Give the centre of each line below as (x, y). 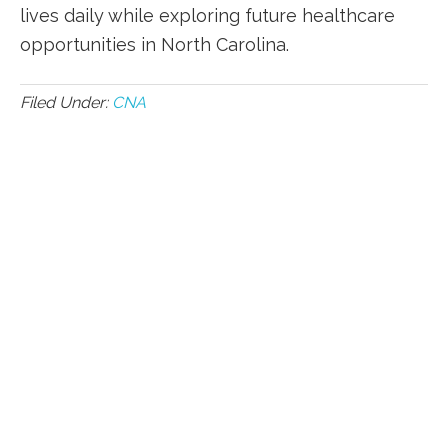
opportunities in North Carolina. (154, 44)
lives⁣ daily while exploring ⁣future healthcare (207, 15)
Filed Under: (66, 102)
